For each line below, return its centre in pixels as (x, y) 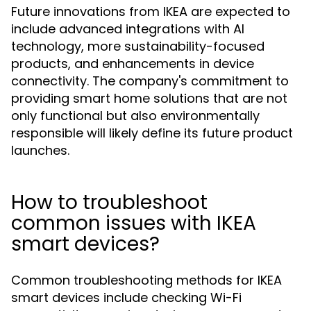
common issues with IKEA (134, 223)
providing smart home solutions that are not (149, 98)
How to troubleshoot (109, 202)
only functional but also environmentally (135, 116)
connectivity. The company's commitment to (150, 81)
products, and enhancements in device (133, 64)
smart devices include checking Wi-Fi (126, 297)
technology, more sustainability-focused (138, 46)
